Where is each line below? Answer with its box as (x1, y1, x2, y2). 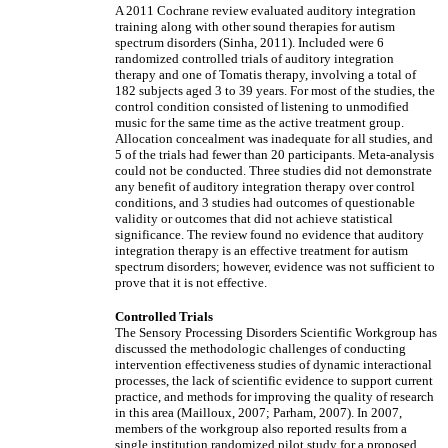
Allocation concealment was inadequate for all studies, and (115, 131, 433, 146)
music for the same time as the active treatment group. (115, 115, 404, 130)
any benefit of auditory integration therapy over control (115, 179, 415, 194)
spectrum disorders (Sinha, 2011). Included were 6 (115, 35, 384, 50)
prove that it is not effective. (115, 275, 267, 290)
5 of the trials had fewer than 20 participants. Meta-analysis (115, 147, 434, 162)
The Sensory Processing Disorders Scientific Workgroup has (115, 325, 437, 340)
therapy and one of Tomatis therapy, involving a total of (115, 67, 416, 82)
